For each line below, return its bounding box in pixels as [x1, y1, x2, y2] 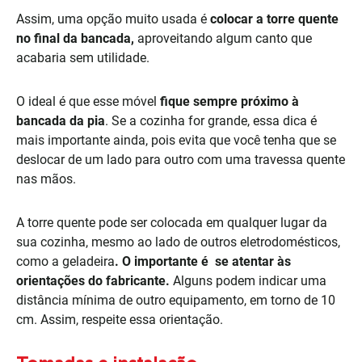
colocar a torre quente [210, 11, 339, 27]
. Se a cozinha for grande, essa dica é [105, 113, 317, 128]
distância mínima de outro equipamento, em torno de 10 [16, 293, 335, 308]
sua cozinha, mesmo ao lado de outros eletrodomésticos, [16, 234, 340, 250]
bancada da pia [16, 113, 105, 128]
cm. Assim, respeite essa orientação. [16, 312, 223, 327]
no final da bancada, [16, 31, 134, 46]
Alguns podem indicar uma [170, 273, 326, 288]
